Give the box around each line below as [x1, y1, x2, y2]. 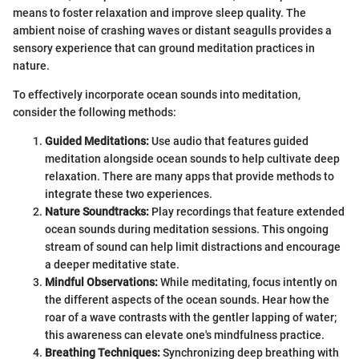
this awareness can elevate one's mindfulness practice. [45, 328, 325, 341]
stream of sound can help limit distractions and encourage [45, 240, 341, 253]
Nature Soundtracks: [45, 204, 149, 218]
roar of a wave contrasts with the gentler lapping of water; [45, 310, 337, 324]
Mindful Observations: [45, 275, 158, 288]
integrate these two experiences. [45, 187, 212, 200]
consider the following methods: [13, 105, 176, 119]
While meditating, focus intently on [158, 275, 337, 288]
